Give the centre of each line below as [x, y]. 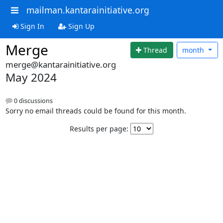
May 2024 [31, 77]
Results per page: [99, 129]
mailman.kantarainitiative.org [88, 10]
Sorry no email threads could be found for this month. [96, 111]
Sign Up [80, 26]
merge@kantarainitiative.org [60, 64]
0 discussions [32, 101]
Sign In [31, 26]
